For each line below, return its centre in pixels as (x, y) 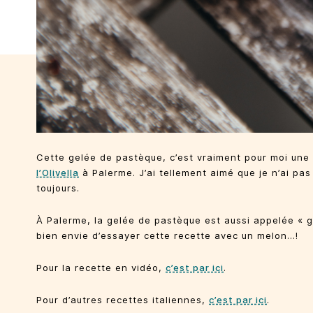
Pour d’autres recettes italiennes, (123, 299)
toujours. (58, 188)
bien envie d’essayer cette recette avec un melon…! (167, 235)
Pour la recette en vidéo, (101, 267)
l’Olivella (58, 172)
